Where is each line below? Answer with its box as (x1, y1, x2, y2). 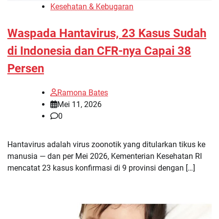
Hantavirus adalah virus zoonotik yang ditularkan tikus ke (7, 139, 205, 149)
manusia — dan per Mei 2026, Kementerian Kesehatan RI (7, 151, 202, 161)
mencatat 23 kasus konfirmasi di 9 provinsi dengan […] (7, 163, 195, 173)
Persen (7, 62, 44, 76)
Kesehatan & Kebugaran (50, 2, 133, 12)
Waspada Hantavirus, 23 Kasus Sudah (7, 26, 206, 41)
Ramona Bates (57, 88, 108, 97)
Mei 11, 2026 (57, 99, 102, 109)
